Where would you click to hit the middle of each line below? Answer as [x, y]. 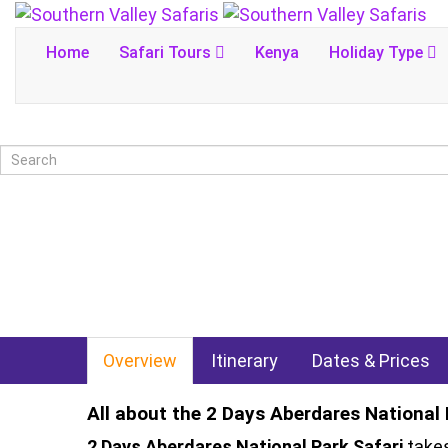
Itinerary [244, 360]
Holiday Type [378, 52]
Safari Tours [167, 52]
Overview [140, 360]
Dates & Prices [371, 360]
